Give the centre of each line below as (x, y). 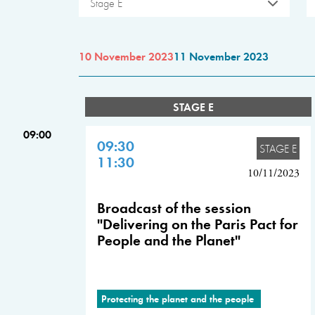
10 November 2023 (126, 56)
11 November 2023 (221, 56)
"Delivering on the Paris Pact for (198, 223)
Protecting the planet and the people (179, 298)
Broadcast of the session (174, 207)
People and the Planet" (169, 239)
